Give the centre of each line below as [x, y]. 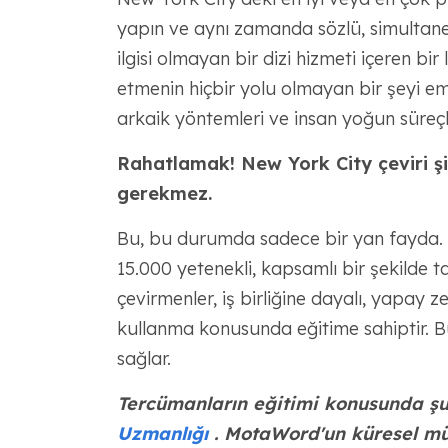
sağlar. [143, 358]
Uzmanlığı [162, 433]
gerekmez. [164, 193]
